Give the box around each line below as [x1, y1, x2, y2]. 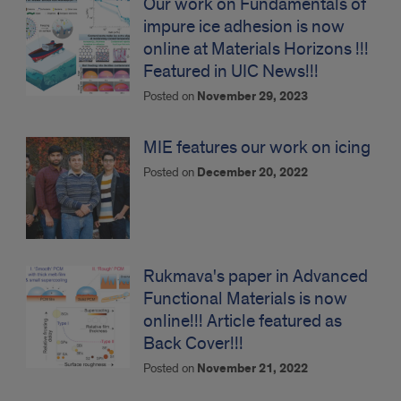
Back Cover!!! [143, 333, 243, 354]
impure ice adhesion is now [143, 16, 345, 38]
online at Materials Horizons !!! [143, 38, 369, 60]
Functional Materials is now [143, 288, 347, 310]
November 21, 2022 [197, 361, 308, 377]
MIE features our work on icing [143, 137, 371, 158]
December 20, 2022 [197, 165, 308, 181]
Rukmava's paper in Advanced [143, 266, 368, 287]
